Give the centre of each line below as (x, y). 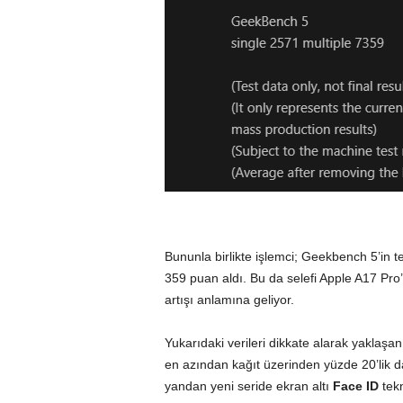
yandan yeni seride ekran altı (248, 386)
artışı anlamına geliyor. (231, 300)
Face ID (355, 386)
